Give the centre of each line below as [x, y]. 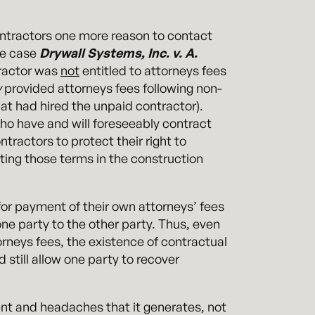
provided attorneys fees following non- [112, 88]
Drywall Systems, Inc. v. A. [118, 52]
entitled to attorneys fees [153, 70]
